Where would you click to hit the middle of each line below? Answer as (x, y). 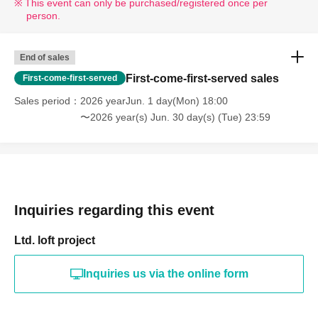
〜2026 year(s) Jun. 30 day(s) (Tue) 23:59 (175, 117)
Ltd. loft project (55, 240)
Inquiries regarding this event (114, 210)
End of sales (45, 57)
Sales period (42, 100)
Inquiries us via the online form (165, 273)
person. (43, 15)
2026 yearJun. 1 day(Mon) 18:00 (154, 100)
